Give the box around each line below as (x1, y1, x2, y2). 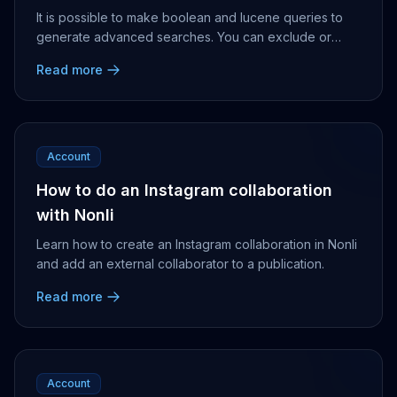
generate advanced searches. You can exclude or (36, 29, 331, 44)
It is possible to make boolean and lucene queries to (36, 10, 343, 25)
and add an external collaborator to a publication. (36, 256, 324, 271)
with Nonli (36, 206, 114, 224)
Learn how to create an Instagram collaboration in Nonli (36, 237, 357, 252)
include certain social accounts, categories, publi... (36, 49, 330, 64)
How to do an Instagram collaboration (36, 181, 332, 199)
